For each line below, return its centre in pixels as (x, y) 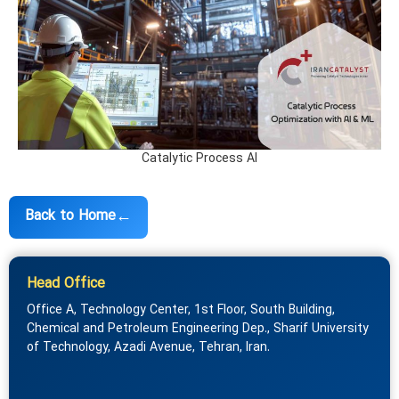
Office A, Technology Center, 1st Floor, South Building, (181, 310)
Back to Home (70, 217)
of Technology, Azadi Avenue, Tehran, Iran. (148, 347)
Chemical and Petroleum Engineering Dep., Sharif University (198, 329)
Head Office (66, 284)
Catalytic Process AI (199, 159)
